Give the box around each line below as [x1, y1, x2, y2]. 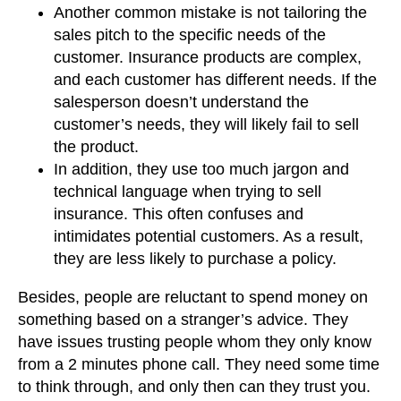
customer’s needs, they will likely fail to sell [54, 115, 359, 133]
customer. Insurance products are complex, [54, 47, 362, 66]
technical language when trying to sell [54, 182, 321, 200]
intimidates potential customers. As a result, [54, 226, 363, 245]
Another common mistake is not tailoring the [54, 3, 367, 21]
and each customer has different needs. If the [54, 70, 377, 89]
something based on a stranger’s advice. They [18, 310, 348, 328]
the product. [54, 137, 139, 156]
